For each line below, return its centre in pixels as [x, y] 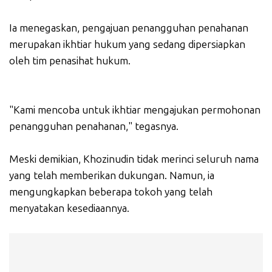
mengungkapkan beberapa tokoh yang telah [111, 192]
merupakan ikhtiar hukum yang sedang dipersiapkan [127, 45]
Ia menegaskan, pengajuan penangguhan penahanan [129, 28]
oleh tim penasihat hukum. [70, 61]
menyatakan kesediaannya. [69, 209]
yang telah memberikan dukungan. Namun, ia [112, 176]
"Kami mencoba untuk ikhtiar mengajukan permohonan [135, 110]
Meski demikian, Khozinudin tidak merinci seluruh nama [134, 159]
